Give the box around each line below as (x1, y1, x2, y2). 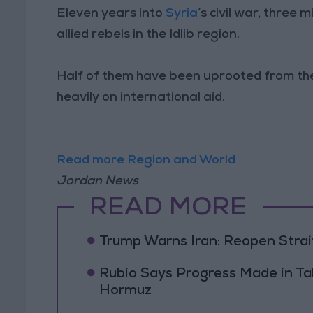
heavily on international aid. (57, 91, 226, 104)
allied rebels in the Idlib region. (57, 28, 240, 41)
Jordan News (57, 175, 139, 188)
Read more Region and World (57, 154, 236, 167)
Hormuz (99, 284, 152, 299)
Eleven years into (57, 7, 163, 20)
